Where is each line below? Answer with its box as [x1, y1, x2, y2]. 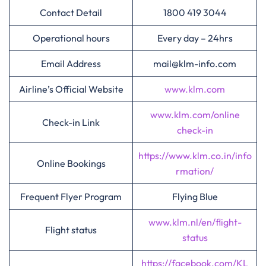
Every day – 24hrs [157, 32, 233, 44]
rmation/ [176, 165, 214, 177]
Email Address [41, 58, 101, 69]
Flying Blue [172, 191, 218, 202]
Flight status [45, 224, 97, 236]
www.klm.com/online [150, 109, 240, 121]
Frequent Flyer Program [20, 191, 122, 202]
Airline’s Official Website [18, 83, 123, 95]
